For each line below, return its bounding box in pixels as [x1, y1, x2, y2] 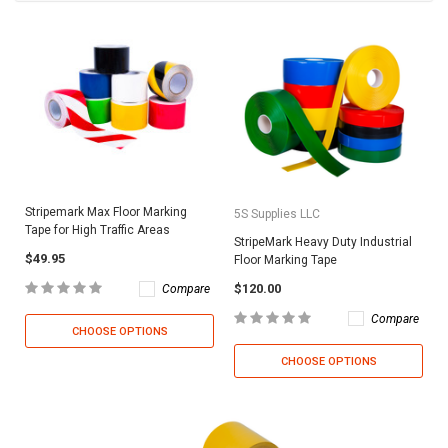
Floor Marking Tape [234, 252, 337, 267]
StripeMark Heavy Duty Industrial [234, 234, 412, 249]
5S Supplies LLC [234, 206, 320, 221]
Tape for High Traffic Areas [25, 222, 170, 237]
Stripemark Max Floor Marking [25, 204, 187, 219]
